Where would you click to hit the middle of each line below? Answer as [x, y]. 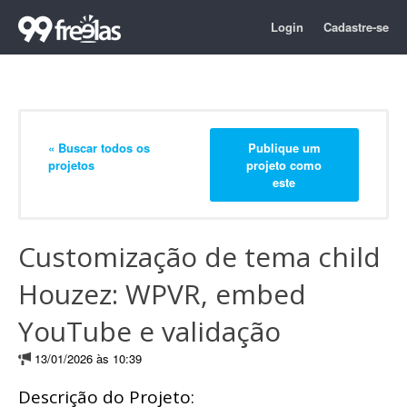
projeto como [284, 164]
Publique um [284, 147]
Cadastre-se [356, 27]
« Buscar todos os [99, 147]
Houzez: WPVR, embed [162, 294]
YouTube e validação [149, 331]
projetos [71, 164]
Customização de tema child [199, 257]
